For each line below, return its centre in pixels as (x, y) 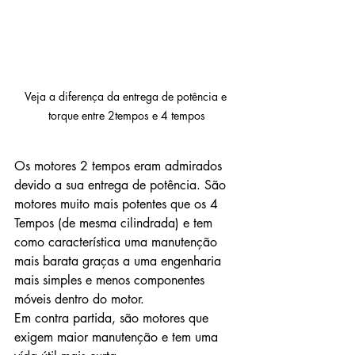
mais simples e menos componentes (111, 281)
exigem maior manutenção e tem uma (118, 338)
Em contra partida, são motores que (113, 319)
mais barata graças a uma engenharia (120, 261)
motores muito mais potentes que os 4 (118, 204)
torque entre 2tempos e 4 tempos (127, 116)
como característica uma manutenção (118, 242)
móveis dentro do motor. (79, 300)
